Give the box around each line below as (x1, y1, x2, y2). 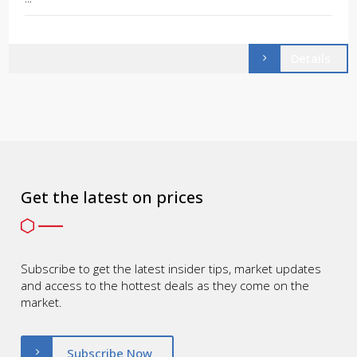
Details (290, 50, 331, 66)
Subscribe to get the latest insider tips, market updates (21, 261, 322, 277)
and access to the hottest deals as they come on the (21, 277, 310, 294)
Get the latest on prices (21, 186, 204, 208)
